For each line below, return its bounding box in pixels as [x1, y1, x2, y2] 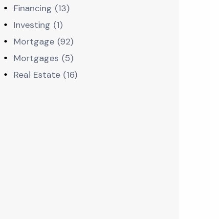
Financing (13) [13, 2, 69, 14]
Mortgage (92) [13, 36, 73, 47]
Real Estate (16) [13, 69, 77, 81]
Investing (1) [13, 19, 63, 31]
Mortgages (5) [13, 52, 73, 64]
